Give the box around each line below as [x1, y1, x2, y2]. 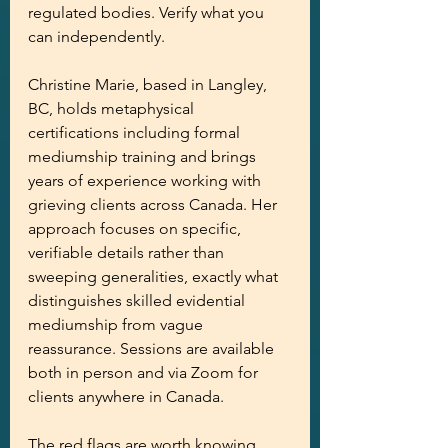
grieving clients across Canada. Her [28, 195, 281, 214]
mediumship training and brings [28, 147, 260, 166]
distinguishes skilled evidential [28, 291, 249, 310]
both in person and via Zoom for [28, 363, 262, 382]
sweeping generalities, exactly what [28, 267, 282, 286]
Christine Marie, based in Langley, [28, 75, 271, 94]
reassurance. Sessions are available [28, 339, 278, 358]
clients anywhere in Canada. [28, 387, 224, 406]
